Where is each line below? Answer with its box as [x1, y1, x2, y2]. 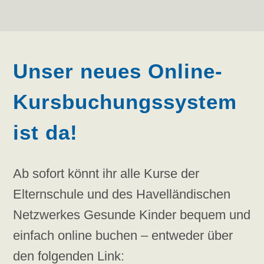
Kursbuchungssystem [13, 90, 237, 114]
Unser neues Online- [13, 60, 223, 83]
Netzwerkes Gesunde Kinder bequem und [13, 207, 251, 223]
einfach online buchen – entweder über [13, 228, 233, 243]
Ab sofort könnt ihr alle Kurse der [13, 166, 200, 181]
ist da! [13, 121, 78, 144]
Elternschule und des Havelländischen [13, 187, 231, 202]
